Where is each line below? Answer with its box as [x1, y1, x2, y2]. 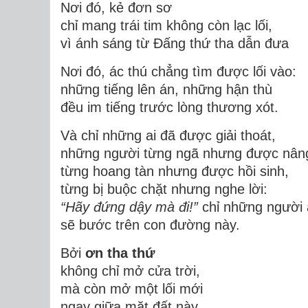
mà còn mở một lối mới [60, 280, 203, 296]
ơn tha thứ [85, 245, 155, 261]
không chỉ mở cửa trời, [60, 263, 200, 278]
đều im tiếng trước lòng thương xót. [60, 99, 278, 115]
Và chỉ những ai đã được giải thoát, [60, 127, 276, 143]
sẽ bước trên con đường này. [60, 217, 240, 232]
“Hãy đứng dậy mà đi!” [60, 199, 198, 214]
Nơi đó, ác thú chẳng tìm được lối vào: [60, 63, 296, 79]
